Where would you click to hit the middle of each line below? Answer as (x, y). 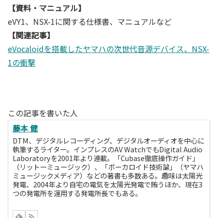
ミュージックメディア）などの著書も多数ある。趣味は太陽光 (108, 176)
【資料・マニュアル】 (47, 8)
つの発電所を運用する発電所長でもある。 (78, 193)
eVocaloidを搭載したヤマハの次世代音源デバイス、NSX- (109, 48)
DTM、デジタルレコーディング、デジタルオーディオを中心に (109, 141)
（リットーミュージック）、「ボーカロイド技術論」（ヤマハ (108, 167)
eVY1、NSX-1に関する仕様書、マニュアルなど (90, 21)
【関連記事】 (31, 35)
